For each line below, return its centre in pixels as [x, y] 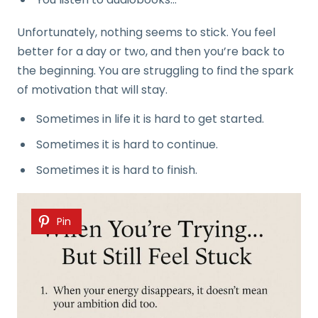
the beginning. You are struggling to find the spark [155, 71]
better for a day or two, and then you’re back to [151, 51]
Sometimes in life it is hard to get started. [150, 119]
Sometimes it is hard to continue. [127, 144]
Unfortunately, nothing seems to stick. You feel [146, 32]
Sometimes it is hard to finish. [117, 170]
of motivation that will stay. [92, 90]
